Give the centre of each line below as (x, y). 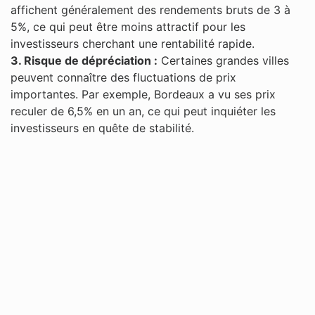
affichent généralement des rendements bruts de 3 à (150, 9)
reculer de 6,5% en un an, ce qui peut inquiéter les (143, 111)
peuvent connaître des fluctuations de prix (123, 77)
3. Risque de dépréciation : (84, 60)
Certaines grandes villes (223, 60)
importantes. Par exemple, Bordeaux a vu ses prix (143, 94)
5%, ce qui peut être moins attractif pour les (128, 26)
